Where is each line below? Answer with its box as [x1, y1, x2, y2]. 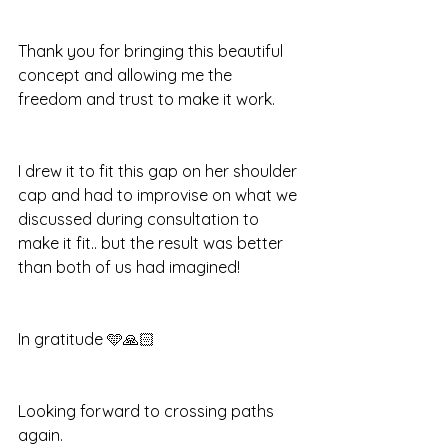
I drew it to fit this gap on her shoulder [18, 160, 301, 181]
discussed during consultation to [18, 208, 263, 229]
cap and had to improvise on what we [18, 184, 301, 205]
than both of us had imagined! [18, 256, 240, 277]
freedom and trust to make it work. [18, 88, 275, 109]
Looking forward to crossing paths [18, 400, 278, 421]
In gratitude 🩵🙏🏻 [18, 328, 159, 349]
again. [18, 424, 63, 445]
